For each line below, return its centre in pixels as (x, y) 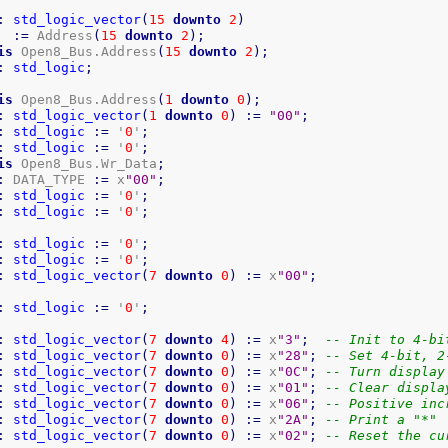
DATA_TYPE (49, 179)
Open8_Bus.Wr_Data (85, 163)
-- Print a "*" (381, 419)
